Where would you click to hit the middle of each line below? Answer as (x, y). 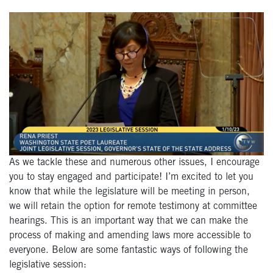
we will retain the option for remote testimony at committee (133, 206)
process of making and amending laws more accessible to (130, 236)
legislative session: (48, 265)
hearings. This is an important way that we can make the (129, 221)
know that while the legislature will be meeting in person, (129, 192)
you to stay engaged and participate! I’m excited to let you (131, 177)
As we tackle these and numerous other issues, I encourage (134, 162)
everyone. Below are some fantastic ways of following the (129, 250)
